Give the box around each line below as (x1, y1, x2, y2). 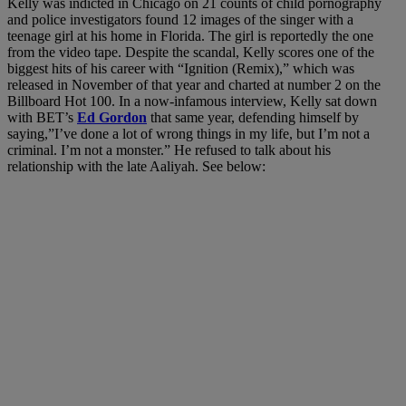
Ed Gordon (77, 109, 147, 125)
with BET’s (7, 109, 77, 125)
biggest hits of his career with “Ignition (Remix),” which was (7, 60, 354, 76)
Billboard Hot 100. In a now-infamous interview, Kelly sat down (7, 92, 377, 109)
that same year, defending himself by (147, 109, 359, 125)
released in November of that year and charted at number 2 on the (7, 76, 381, 92)
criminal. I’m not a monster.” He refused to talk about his (7, 141, 331, 158)
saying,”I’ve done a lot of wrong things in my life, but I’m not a (7, 125, 370, 141)
